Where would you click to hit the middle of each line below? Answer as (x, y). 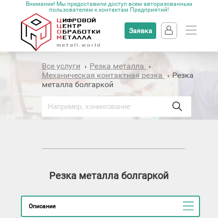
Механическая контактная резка (103, 75)
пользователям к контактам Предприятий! (109, 10)
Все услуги (61, 66)
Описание (42, 206)
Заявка (140, 31)
